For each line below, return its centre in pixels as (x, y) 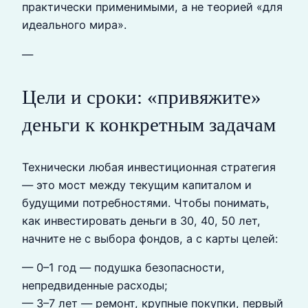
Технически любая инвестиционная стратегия (149, 167)
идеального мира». (74, 25)
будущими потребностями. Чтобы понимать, (146, 203)
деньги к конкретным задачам (149, 124)
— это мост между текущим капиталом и (137, 185)
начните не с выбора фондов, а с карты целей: (150, 239)
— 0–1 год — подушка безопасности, (123, 268)
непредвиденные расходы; (95, 286)
